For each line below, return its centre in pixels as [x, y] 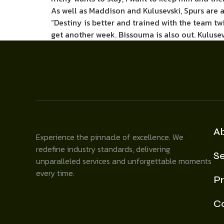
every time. [55, 173]
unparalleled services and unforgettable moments [124, 161]
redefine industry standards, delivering [103, 149]
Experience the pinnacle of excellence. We [110, 137]
